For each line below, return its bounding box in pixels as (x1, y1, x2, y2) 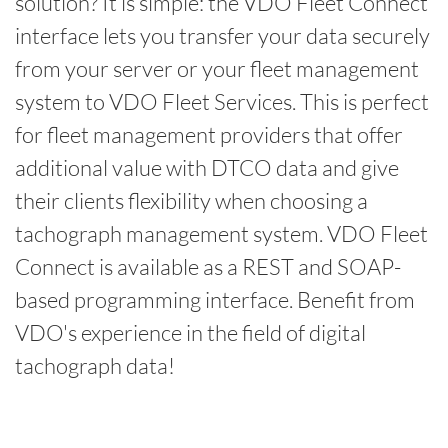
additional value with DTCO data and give (15, 153, 399, 181)
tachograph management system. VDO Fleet (15, 219, 428, 247)
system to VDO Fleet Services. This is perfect (15, 87, 429, 115)
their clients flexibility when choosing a (15, 186, 368, 214)
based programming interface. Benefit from (15, 285, 415, 313)
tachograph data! (15, 351, 175, 379)
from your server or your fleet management (15, 54, 419, 82)
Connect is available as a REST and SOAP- (15, 252, 401, 280)
